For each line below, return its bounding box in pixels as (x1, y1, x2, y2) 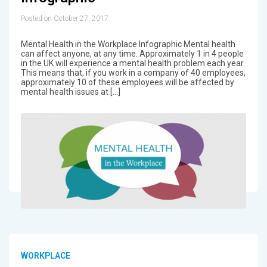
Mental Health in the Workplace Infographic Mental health (20, 39, 235, 49)
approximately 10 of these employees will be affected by (20, 77, 234, 87)
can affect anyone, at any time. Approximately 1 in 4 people (20, 48, 244, 58)
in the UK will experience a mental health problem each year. (20, 58, 245, 68)
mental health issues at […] (20, 86, 120, 97)
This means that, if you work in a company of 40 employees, (20, 67, 246, 77)
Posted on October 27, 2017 (20, 14, 108, 23)
